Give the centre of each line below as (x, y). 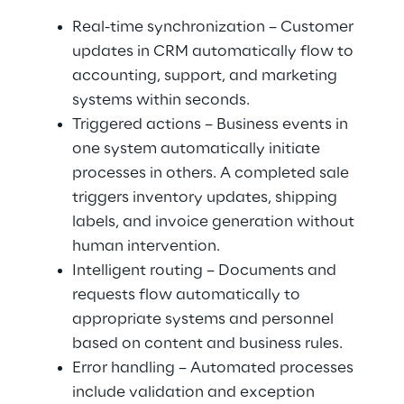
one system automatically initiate (198, 149)
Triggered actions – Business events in (212, 124)
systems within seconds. (161, 100)
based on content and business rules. (207, 344)
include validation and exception (195, 392)
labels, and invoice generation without (215, 222)
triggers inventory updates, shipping (207, 197)
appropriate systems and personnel (205, 319)
